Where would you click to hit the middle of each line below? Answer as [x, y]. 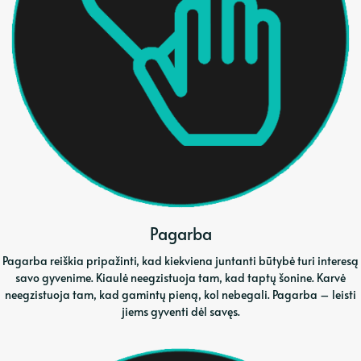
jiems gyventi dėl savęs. [180, 312]
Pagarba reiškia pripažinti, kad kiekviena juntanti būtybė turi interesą [180, 261]
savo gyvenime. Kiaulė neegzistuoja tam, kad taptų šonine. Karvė [180, 278]
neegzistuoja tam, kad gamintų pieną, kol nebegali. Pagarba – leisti [180, 295]
